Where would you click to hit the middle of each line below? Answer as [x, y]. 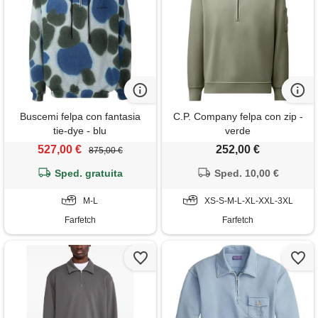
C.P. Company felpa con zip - [238, 117]
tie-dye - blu [80, 131]
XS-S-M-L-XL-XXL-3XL [248, 201]
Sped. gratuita [89, 174]
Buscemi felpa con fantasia [80, 117]
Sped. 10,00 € [247, 174]
